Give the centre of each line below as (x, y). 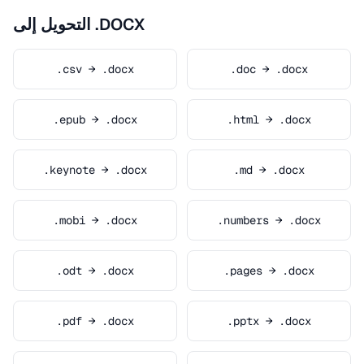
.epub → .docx (95, 119)
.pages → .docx (269, 271)
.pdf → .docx (95, 321)
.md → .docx (269, 170)
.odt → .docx (95, 271)
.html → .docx (269, 119)
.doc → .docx (269, 69)
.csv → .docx (95, 69)
